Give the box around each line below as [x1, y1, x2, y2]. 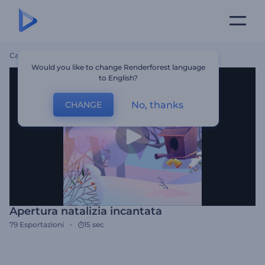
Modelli [31, 51, 56, 60]
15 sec [84, 220, 104, 229]
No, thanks [131, 99, 184, 111]
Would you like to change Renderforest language [31, 63, 206, 72]
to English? [99, 73, 138, 82]
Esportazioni [20, 220, 64, 229]
